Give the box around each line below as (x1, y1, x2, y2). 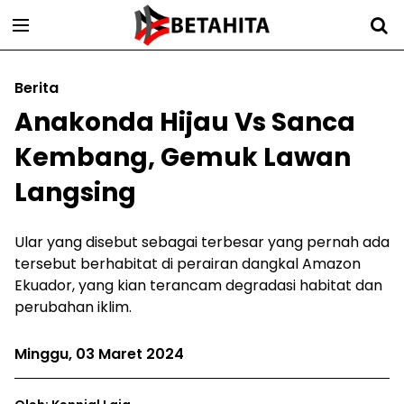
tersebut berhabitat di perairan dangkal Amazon (14, 253, 361, 274)
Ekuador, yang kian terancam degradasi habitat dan (14, 275, 382, 296)
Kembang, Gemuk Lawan (14, 140, 351, 175)
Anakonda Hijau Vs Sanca (14, 105, 355, 140)
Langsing (14, 175, 136, 210)
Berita (14, 78, 59, 98)
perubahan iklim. (14, 297, 132, 317)
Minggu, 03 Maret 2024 (14, 344, 184, 364)
